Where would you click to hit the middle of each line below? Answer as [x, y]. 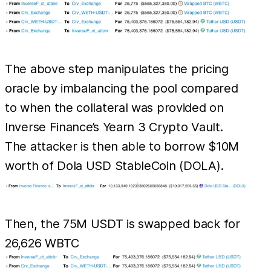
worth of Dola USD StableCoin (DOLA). [114, 166]
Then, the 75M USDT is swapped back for [122, 224]
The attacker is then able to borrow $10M [122, 147]
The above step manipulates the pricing [117, 69]
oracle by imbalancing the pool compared [122, 89]
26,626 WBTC [42, 243]
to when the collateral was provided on [114, 108]
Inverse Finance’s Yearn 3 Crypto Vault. [114, 127]
